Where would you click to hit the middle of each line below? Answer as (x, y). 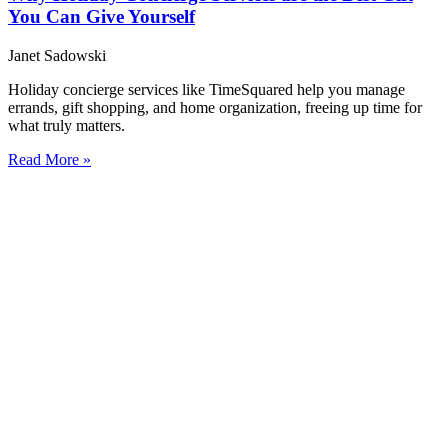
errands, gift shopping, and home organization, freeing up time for (215, 107)
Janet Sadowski (57, 55)
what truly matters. (66, 125)
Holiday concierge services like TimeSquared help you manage (206, 89)
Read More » (49, 159)
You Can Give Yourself (101, 17)
